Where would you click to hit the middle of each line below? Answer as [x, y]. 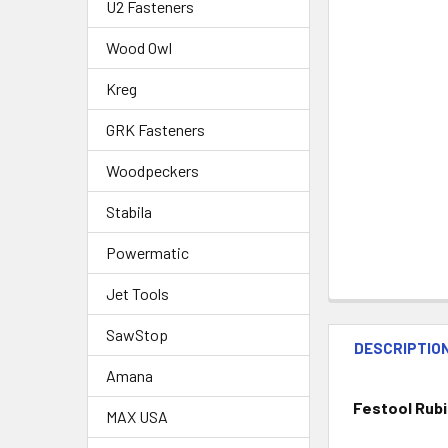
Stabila [129, 211]
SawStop [137, 334]
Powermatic [147, 252]
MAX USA [137, 416]
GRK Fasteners [155, 129]
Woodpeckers [152, 170]
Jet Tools [137, 293]
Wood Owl [139, 47]
